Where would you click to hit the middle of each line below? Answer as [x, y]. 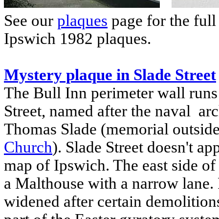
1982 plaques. [103, 39]
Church [28, 147]
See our [31, 21]
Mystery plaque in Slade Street [110, 75]
